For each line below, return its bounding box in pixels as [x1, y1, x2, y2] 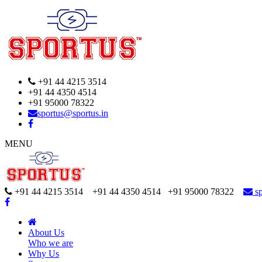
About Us [28, 227, 64, 237]
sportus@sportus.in [37, 108, 108, 118]
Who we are [28, 238, 73, 248]
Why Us [28, 249, 59, 258]
